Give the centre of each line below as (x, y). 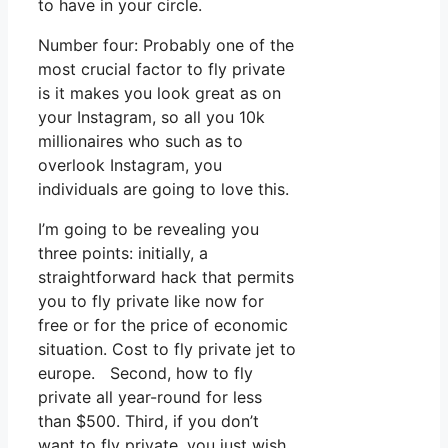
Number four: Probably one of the (166, 45)
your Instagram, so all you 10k (151, 117)
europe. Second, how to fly (145, 373)
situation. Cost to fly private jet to (167, 349)
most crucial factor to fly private (161, 69)
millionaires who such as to (140, 141)
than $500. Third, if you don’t (148, 421)
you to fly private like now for (151, 301)
